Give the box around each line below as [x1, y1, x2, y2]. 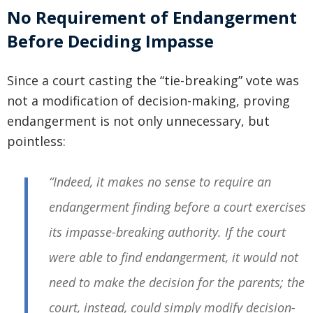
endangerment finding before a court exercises [49, 198, 306, 216]
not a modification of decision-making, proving [7, 92, 290, 110]
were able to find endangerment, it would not [49, 249, 298, 266]
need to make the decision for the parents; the [49, 274, 305, 291]
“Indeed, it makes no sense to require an [49, 173, 271, 191]
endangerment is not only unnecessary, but [7, 112, 270, 130]
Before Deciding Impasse [7, 29, 214, 53]
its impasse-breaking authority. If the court [49, 224, 286, 241]
